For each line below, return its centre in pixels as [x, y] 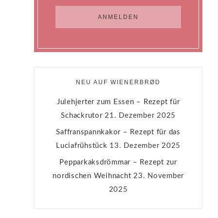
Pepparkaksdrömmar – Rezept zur [118, 163]
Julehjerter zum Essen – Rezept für [118, 102]
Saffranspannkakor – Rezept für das [118, 132]
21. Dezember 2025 [140, 116]
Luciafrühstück [82, 146]
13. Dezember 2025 [145, 146]
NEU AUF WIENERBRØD [118, 82]
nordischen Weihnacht [92, 176]
